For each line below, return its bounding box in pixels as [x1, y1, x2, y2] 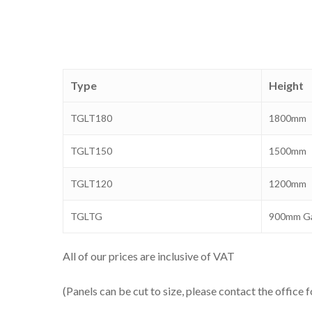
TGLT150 [70, 145, 112, 157]
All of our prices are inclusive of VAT [63, 249, 235, 263]
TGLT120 [70, 178, 112, 190]
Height [269, 79, 304, 93]
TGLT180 [70, 112, 112, 125]
